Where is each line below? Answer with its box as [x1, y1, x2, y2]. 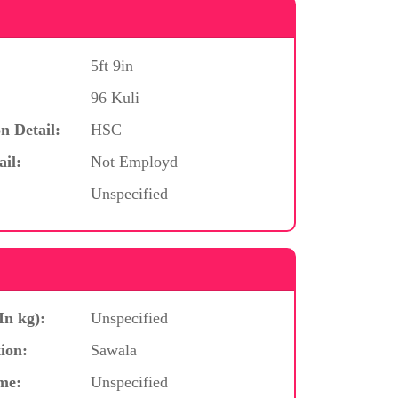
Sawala [90, 340, 137, 359]
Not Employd [90, 152, 178, 171]
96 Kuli [90, 88, 139, 107]
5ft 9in [90, 56, 133, 75]
